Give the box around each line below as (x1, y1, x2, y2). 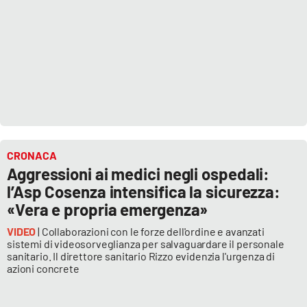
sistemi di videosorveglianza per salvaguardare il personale (7, 237, 284, 251)
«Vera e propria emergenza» (7, 199, 208, 220)
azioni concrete (7, 262, 79, 275)
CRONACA (7, 149, 57, 162)
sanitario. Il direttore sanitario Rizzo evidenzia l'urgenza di (7, 249, 275, 263)
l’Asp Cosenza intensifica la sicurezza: (7, 182, 281, 202)
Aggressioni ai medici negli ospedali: (7, 164, 270, 184)
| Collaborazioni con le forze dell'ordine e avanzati (38, 225, 265, 238)
